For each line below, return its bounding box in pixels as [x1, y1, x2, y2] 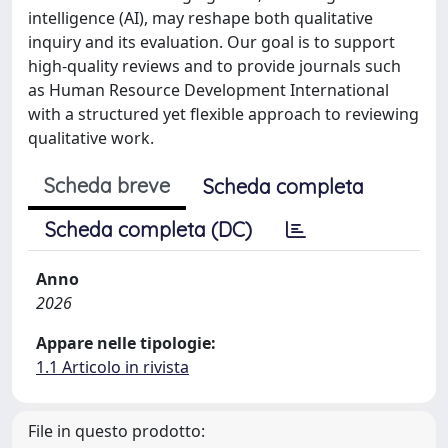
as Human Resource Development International [28, 79, 389, 101]
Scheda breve [44, 173, 170, 198]
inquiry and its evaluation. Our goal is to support [28, 31, 395, 53]
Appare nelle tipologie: [36, 332, 216, 354]
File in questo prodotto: [28, 420, 205, 442]
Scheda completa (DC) [45, 217, 252, 242]
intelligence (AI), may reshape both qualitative [28, 7, 373, 29]
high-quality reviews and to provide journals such [28, 55, 401, 77]
